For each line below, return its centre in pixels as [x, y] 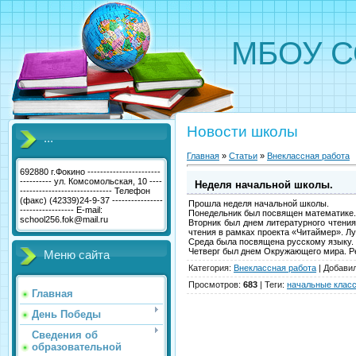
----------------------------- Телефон [85, 191]
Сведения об [65, 335]
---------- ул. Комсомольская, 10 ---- [91, 181]
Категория [209, 268]
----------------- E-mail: [61, 210]
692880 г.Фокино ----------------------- [90, 172]
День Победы [66, 314]
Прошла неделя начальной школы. [259, 204]
